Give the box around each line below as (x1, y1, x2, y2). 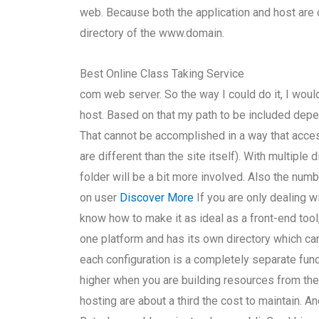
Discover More (120, 191, 194, 204)
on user (80, 191, 120, 204)
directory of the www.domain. (80, 26, 225, 40)
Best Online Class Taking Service (80, 67, 245, 80)
